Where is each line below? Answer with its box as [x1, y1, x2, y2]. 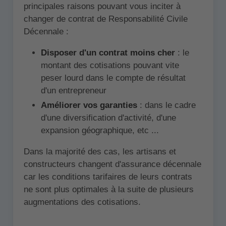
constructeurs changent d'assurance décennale [23, 159, 201, 169]
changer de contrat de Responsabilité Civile [23, 14, 188, 24]
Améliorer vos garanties [40, 100, 140, 110]
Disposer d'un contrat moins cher [40, 47, 178, 58]
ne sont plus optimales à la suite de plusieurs [23, 185, 194, 195]
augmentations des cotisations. [23, 197, 141, 207]
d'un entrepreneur [40, 85, 106, 95]
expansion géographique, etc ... [40, 126, 159, 136]
